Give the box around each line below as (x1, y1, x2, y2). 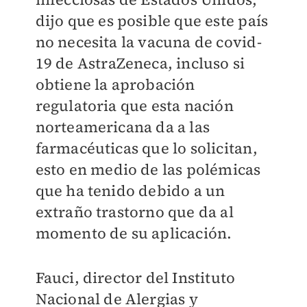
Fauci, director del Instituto (35, 267, 236, 288)
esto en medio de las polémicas (35, 159, 261, 180)
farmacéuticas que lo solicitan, (35, 138, 258, 158)
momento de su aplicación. (35, 223, 232, 243)
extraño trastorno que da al (35, 201, 234, 222)
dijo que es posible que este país (35, 10, 269, 31)
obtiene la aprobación (35, 74, 195, 95)
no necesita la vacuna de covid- (35, 32, 262, 52)
